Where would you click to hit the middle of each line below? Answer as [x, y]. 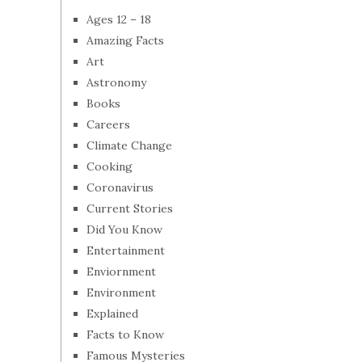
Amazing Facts [125, 40]
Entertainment [126, 250]
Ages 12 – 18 [119, 19]
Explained [112, 314]
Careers [108, 124]
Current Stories [130, 208]
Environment [121, 293]
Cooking [109, 166]
